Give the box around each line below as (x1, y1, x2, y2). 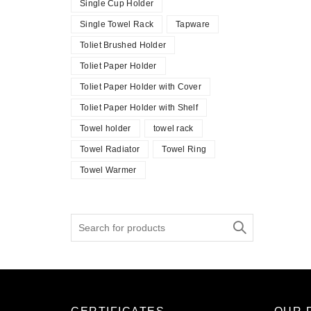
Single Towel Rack (80, 19, 154, 29)
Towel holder (80, 124, 131, 133)
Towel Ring (162, 144, 207, 154)
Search (70, 213, 101, 224)
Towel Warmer (80, 165, 137, 175)
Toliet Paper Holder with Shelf (80, 103, 198, 112)
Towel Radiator (80, 144, 140, 154)
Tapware (176, 19, 210, 29)
